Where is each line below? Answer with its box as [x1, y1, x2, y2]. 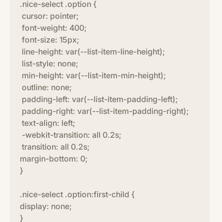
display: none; [20, 201, 72, 211]
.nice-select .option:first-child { [20, 189, 135, 199]
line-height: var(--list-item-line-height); [20, 47, 165, 56]
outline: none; [20, 82, 72, 92]
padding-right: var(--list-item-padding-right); [20, 106, 189, 116]
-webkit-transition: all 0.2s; [20, 130, 121, 140]
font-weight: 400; [20, 23, 87, 33]
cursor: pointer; [20, 11, 79, 21]
